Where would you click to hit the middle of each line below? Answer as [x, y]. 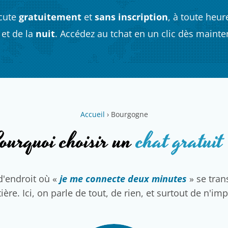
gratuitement [50, 17]
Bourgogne [129, 115]
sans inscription [131, 17]
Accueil [92, 115]
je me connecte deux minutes [123, 179]
